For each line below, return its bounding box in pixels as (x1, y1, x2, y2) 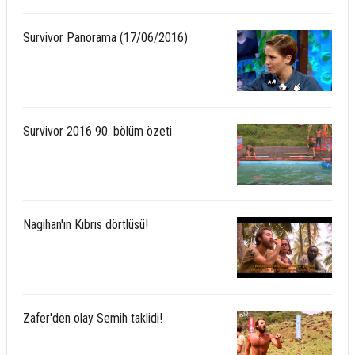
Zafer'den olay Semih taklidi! (22, 311, 162, 326)
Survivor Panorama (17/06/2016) (22, 30, 188, 45)
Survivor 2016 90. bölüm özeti (22, 124, 172, 139)
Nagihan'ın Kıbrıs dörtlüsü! (22, 217, 148, 232)
